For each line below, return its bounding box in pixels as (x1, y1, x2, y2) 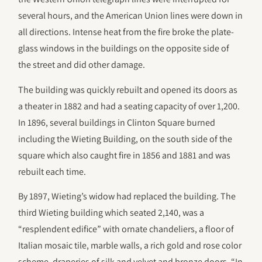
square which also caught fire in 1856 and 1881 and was (18, 149, 231, 161)
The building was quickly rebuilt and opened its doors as (18, 83, 238, 96)
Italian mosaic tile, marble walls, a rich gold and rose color (18, 239, 242, 252)
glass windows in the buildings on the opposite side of (18, 42, 230, 55)
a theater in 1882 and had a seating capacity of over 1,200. (18, 99, 240, 112)
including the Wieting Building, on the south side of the (18, 132, 233, 145)
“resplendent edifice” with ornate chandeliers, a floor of (18, 223, 235, 236)
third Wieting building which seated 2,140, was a (18, 206, 205, 219)
